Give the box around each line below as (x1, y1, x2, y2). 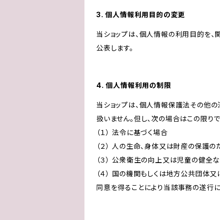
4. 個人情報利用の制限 (96, 81, 171, 89)
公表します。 (96, 44, 134, 52)
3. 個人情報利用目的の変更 (96, 10, 186, 19)
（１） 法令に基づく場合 (96, 128, 168, 137)
